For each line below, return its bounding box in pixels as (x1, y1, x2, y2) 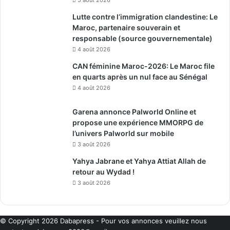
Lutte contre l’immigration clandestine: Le (72, 12, 218, 21)
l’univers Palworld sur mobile (72, 128, 174, 138)
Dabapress (60, 216, 94, 225)
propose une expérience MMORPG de (72, 118, 203, 127)
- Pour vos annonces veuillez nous (94, 216, 207, 225)
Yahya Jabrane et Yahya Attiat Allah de (72, 156, 206, 165)
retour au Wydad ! (72, 167, 135, 176)
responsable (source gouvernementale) (72, 33, 213, 43)
